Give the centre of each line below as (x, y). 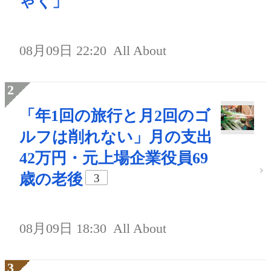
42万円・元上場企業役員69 (114, 158)
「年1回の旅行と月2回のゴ (115, 116)
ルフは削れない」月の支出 (116, 137)
